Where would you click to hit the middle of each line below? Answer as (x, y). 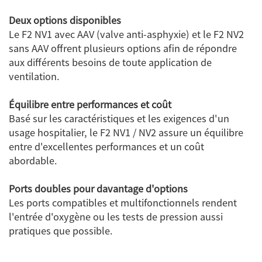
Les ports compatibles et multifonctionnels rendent (123, 203)
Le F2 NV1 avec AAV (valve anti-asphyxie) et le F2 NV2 (126, 34)
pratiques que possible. (61, 231)
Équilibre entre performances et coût (90, 104)
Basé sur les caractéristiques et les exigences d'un (119, 118)
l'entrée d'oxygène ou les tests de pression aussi (116, 217)
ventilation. (34, 76)
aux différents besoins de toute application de (110, 62)
